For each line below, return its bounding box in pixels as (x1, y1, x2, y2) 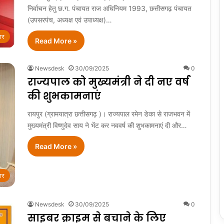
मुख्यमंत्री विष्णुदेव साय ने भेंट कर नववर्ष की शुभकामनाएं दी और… (27, 121, 187, 130)
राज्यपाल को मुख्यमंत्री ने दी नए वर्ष (27, 75, 189, 89)
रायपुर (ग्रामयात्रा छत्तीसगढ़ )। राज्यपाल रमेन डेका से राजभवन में (27, 109, 190, 118)
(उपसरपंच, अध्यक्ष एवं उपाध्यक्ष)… (27, 15, 112, 24)
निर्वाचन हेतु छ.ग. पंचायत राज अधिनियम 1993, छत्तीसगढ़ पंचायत (27, 4, 191, 13)
